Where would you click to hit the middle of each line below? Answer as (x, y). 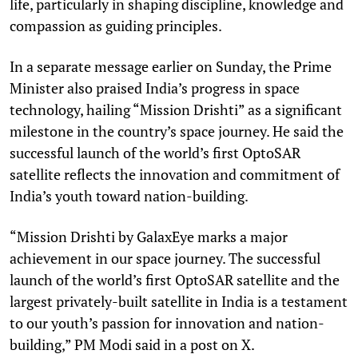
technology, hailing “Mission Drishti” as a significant (176, 109)
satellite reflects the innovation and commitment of (175, 174)
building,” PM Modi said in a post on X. (132, 344)
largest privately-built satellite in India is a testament (179, 301)
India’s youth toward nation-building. (129, 195)
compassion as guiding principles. (116, 25)
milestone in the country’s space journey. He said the (177, 131)
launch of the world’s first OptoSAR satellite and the (175, 279)
